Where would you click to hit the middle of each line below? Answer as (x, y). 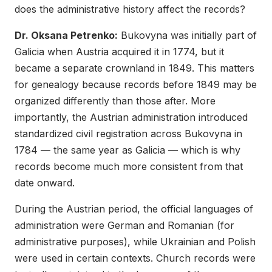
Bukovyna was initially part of (187, 35)
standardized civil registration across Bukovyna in (128, 133)
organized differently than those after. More (115, 100)
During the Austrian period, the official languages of (134, 209)
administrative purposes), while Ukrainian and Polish (135, 241)
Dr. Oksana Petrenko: (66, 35)
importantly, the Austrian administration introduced (131, 117)
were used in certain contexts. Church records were (135, 258)
